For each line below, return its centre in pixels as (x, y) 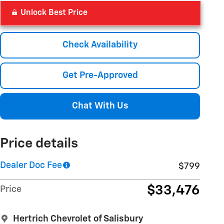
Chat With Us (100, 106)
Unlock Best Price (54, 13)
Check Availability (100, 45)
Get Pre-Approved (100, 76)
